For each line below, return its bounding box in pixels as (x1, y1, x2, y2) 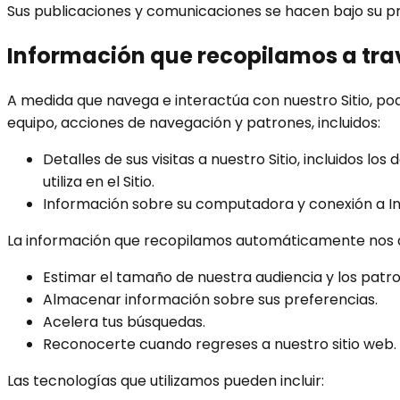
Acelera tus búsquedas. (43, 311, 205, 332)
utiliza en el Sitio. (43, 171, 154, 192)
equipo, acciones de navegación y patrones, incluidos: (7, 112, 380, 133)
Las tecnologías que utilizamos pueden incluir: (7, 370, 324, 391)
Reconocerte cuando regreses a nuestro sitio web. (43, 333, 396, 354)
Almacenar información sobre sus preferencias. (43, 288, 378, 310)
